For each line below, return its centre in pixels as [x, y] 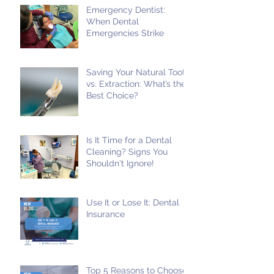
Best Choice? [112, 96]
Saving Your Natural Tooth [138, 72]
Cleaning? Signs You [127, 152]
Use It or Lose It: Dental [133, 203]
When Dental [113, 22]
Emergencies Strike [125, 33]
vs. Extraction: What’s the [136, 84]
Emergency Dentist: [126, 10]
